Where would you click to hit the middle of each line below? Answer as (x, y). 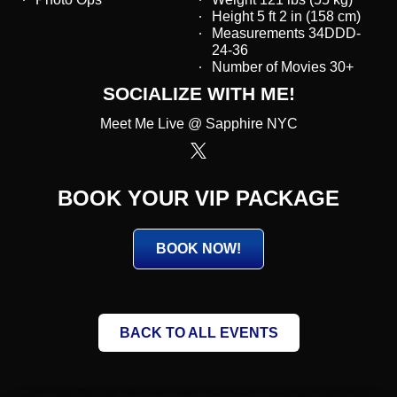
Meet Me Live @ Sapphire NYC (198, 123)
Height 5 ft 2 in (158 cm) (286, 16)
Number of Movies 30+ (283, 66)
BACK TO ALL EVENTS (198, 332)
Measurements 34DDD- (286, 33)
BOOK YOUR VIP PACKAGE (198, 198)
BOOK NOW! (198, 248)
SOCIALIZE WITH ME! (198, 93)
